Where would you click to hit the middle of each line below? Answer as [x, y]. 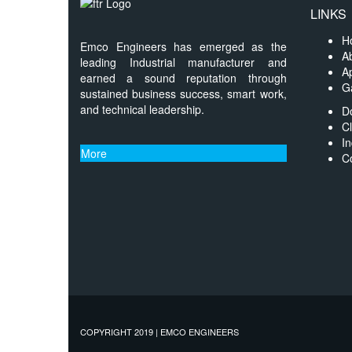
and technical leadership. [142, 110]
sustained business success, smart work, [183, 94]
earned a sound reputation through [183, 78]
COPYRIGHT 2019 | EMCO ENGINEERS [159, 332]
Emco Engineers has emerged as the [183, 47]
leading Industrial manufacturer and [183, 62]
